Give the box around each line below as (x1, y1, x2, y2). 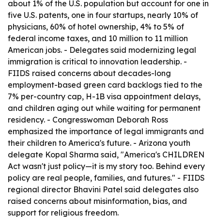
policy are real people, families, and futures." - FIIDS (8, 173, 205, 183)
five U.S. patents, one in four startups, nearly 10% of (8, 10, 198, 20)
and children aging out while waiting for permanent (8, 103, 201, 113)
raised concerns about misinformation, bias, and (8, 196, 187, 206)
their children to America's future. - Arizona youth (8, 138, 190, 148)
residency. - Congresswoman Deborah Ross (8, 115, 168, 124)
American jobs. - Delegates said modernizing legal (8, 45, 196, 55)
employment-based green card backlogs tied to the (8, 80, 202, 90)
